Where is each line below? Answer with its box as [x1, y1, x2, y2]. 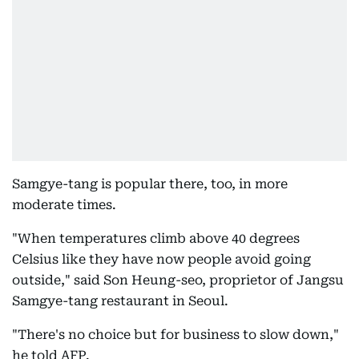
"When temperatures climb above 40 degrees [12, 231, 300, 246]
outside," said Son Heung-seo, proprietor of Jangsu [12, 272, 344, 288]
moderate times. [12, 197, 116, 212]
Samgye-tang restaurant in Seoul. [12, 293, 228, 309]
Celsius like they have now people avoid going [12, 252, 311, 267]
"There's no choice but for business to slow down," [12, 327, 339, 342]
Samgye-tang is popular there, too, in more [12, 176, 288, 192]
